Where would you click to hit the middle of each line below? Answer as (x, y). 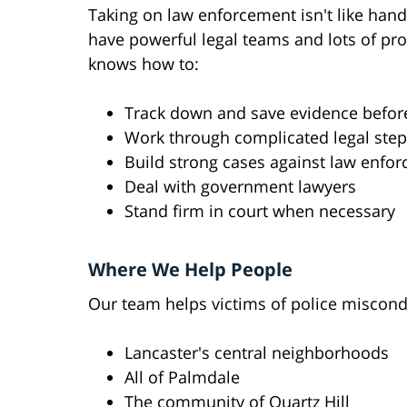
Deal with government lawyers (240, 187)
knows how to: (144, 64)
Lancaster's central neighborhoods (257, 353)
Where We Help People (190, 270)
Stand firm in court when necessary (260, 211)
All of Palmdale (182, 377)
